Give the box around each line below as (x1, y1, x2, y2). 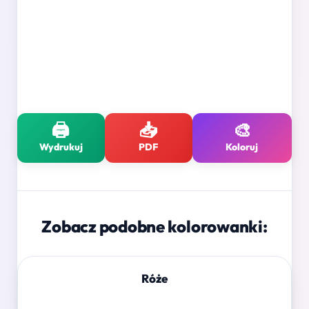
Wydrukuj (39, 141, 83, 154)
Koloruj (226, 141, 259, 154)
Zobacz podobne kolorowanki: (41, 216, 268, 237)
